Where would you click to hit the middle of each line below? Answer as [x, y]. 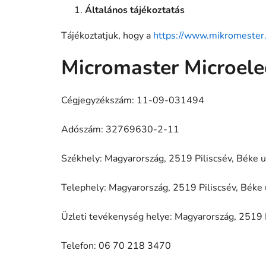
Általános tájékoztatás [135, 10]
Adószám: [83, 129]
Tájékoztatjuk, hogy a [107, 35]
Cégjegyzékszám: [99, 100]
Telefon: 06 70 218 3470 [116, 246]
